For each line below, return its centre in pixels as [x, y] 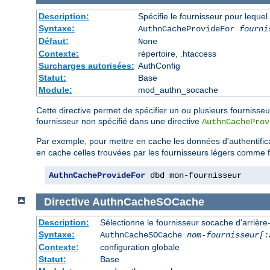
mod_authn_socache [178, 89]
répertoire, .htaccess [177, 53]
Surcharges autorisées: [86, 65]
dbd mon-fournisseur [193, 175]
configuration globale [140, 247]
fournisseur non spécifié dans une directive [119, 121]
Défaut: [53, 41]
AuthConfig [159, 65]
